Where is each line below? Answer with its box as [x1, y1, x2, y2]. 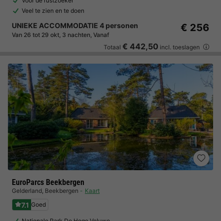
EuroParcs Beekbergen [12, 178, 84, 187]
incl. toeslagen [158, 43, 201, 51]
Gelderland [12, 187, 42, 194]
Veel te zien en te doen [22, 7, 84, 14]
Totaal [104, 43, 122, 51]
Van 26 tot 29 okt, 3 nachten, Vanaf [12, 31, 109, 38]
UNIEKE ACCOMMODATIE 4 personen [12, 21, 138, 30]
